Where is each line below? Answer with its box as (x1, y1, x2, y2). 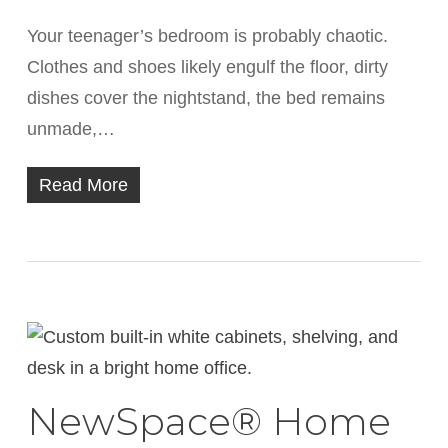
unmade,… (26, 119, 115, 139)
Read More (38, 175, 128, 195)
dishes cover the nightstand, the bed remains (26, 88, 385, 108)
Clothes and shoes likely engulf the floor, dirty (26, 57, 388, 77)
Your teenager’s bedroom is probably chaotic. (26, 26, 388, 46)
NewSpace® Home (26, 398, 391, 445)
